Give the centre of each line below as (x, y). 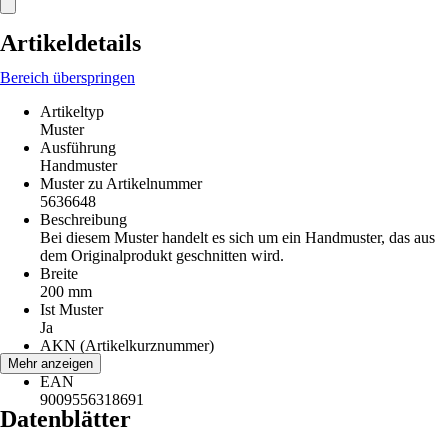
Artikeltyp (72, 111)
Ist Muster (71, 309)
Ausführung (78, 147)
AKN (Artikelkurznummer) (127, 345)
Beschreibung (83, 219)
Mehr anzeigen (50, 363)
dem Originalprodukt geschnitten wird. (162, 255)
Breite (59, 273)
